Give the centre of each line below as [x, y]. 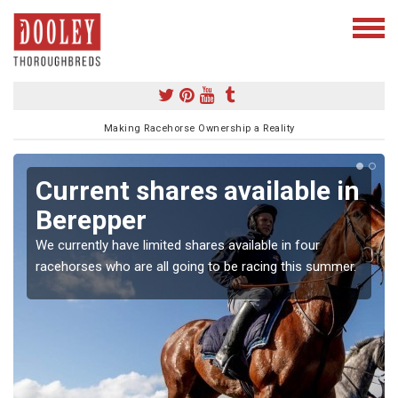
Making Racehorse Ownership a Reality [199, 128]
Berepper [91, 219]
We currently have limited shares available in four [178, 245]
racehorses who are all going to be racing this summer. [196, 266]
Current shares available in [198, 190]
